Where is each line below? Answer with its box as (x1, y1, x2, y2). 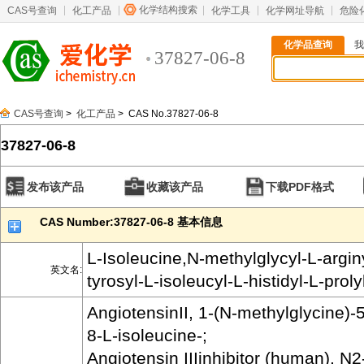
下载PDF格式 (266, 180, 334, 193)
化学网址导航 (266, 5, 324, 16)
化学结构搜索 (139, 4, 197, 15)
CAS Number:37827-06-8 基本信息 (40, 215, 223, 228)
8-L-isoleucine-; (87, 326, 207, 344)
